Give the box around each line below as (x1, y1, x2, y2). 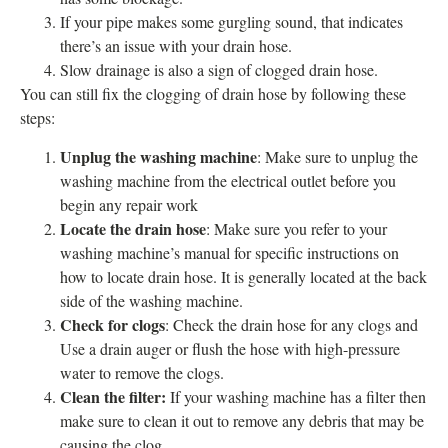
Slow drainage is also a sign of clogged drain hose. (60, 59, 378, 81)
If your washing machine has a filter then (170, 385, 426, 407)
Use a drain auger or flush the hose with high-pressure (60, 337, 400, 359)
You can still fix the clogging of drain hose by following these (20, 83, 406, 105)
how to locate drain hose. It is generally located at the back (60, 265, 427, 287)
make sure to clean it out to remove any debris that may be (60, 409, 424, 431)
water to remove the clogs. (60, 361, 224, 383)
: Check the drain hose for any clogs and (165, 313, 418, 335)
